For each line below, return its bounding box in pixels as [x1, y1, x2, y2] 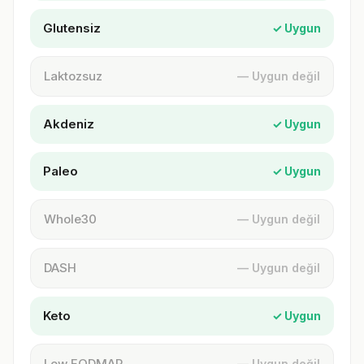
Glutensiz [43, 20, 101, 36]
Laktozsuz [44, 68, 102, 84]
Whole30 [44, 211, 97, 227]
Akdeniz [43, 116, 94, 132]
